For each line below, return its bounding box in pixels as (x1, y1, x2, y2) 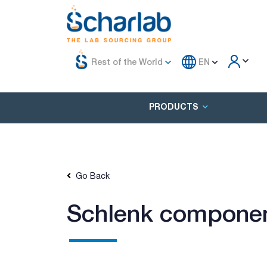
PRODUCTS (148, 101, 198, 112)
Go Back (71, 171, 110, 181)
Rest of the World (91, 57, 163, 67)
